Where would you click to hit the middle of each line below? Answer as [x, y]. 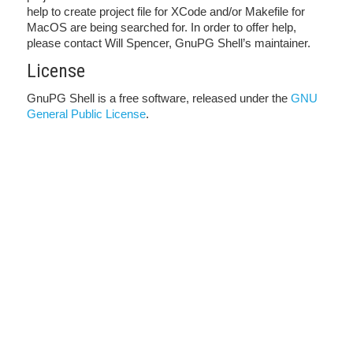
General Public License [86, 114]
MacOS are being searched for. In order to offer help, [162, 27]
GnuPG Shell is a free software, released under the [159, 98]
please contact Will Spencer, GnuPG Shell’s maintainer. [169, 43]
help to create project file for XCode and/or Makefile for [166, 11]
